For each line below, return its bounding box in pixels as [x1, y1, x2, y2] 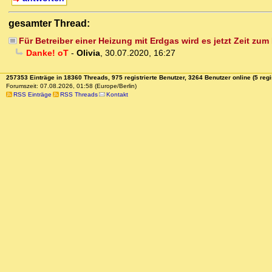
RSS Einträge [13, 91, 52, 98]
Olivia [76, 48, 100, 58]
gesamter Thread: [8, 18, 90, 29]
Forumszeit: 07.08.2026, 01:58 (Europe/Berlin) [5, 83, 137, 90]
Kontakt [106, 91, 128, 98]
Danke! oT [25, 48, 69, 58]
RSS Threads [59, 91, 98, 98]
